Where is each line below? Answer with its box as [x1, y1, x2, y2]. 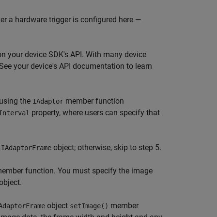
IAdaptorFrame [1, 144, 51, 152]
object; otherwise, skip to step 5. [51, 143, 161, 152]
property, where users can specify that [30, 108, 160, 117]
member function [63, 96, 124, 106]
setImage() [70, 202, 108, 210]
